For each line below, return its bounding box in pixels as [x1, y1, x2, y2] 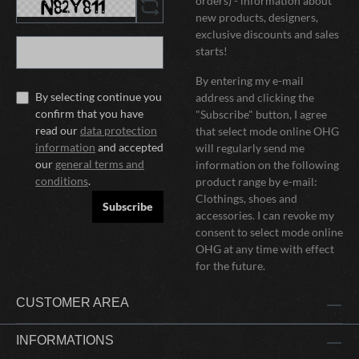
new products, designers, [196, 10, 318, 25]
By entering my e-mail [196, 74, 304, 88]
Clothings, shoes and [196, 192, 297, 206]
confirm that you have [35, 107, 143, 121]
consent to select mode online [196, 225, 343, 240]
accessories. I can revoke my [196, 208, 334, 223]
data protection [80, 123, 157, 138]
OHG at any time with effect [196, 242, 334, 256]
